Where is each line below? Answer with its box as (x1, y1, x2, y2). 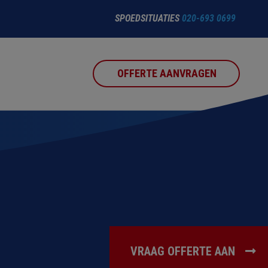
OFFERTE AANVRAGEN (117, 67, 217, 80)
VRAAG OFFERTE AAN (130, 243, 235, 258)
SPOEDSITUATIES (115, 13, 182, 24)
